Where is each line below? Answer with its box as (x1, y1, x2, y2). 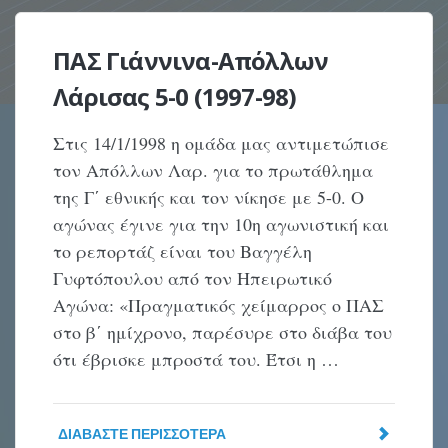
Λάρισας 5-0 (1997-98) (53, 80, 297, 113)
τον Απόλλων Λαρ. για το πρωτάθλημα (53, 158, 374, 182)
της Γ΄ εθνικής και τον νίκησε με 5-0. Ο (53, 185, 365, 209)
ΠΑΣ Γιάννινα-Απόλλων (53, 44, 329, 77)
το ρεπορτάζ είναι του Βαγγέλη (53, 239, 313, 263)
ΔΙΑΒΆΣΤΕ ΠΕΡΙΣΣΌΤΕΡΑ (58, 425, 227, 442)
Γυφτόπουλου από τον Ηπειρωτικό (53, 266, 333, 290)
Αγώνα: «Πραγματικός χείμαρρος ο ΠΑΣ (53, 293, 385, 317)
